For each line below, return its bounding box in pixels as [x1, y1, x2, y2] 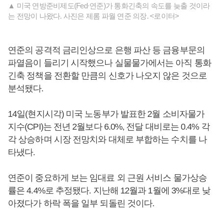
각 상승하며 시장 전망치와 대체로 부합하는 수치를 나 [8, 135, 207, 144]
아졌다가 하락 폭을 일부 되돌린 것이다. [8, 198, 155, 208]
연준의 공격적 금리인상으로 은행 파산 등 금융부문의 [8, 45, 205, 55]
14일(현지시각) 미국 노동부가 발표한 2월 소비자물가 [8, 109, 205, 119]
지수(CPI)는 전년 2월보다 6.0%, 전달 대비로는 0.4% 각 [8, 122, 210, 132]
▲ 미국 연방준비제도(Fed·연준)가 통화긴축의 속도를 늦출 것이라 [8, 1, 210, 10]
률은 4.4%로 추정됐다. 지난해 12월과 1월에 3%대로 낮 [8, 186, 211, 195]
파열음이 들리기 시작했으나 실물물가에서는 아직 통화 [8, 58, 211, 68]
